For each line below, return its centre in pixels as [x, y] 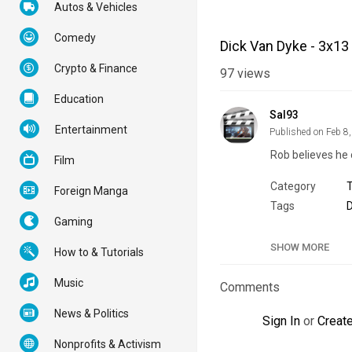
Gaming [73, 222]
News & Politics [92, 313]
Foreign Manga [91, 191]
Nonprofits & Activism [108, 344]
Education [79, 99]
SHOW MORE [300, 247]
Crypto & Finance [96, 68]
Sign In [281, 321]
